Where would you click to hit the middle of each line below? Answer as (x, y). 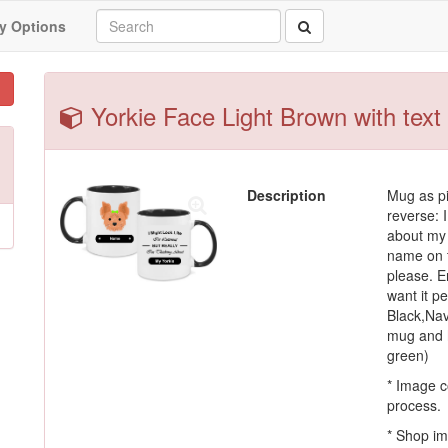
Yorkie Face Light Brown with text (262, 115)
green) (408, 355)
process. (414, 405)
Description (286, 195)
